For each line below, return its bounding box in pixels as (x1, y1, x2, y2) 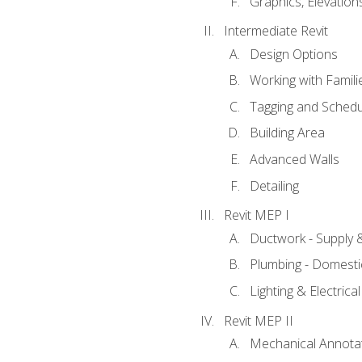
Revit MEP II (223, 311, 293, 330)
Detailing (249, 176, 299, 195)
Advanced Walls (249, 150, 339, 168)
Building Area (249, 124, 325, 142)
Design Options (249, 44, 338, 63)
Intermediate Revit (223, 22, 328, 40)
